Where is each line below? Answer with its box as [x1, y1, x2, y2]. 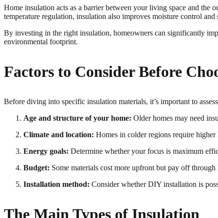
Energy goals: [23, 146, 69, 155]
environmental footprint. [4, 37, 80, 46]
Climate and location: [23, 130, 94, 139]
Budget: [23, 163, 50, 172]
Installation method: [23, 180, 90, 188]
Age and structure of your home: [23, 113, 131, 122]
